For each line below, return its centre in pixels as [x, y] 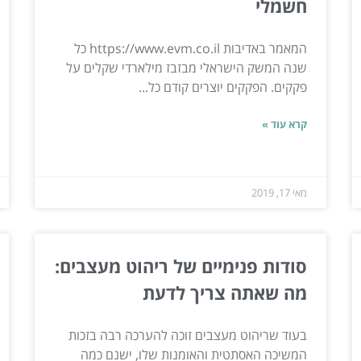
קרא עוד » [285, 124]
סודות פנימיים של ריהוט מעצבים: [181, 266]
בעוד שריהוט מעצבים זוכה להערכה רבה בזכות [188, 335]
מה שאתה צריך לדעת [225, 292]
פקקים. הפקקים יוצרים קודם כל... [223, 87]
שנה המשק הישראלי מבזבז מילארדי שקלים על [187, 67]
